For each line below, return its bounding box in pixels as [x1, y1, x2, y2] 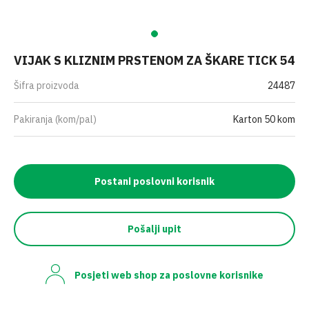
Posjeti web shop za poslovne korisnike [74, 269, 263, 281]
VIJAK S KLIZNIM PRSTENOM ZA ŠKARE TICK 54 [14, 52, 295, 68]
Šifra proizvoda [14, 79, 79, 92]
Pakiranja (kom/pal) [14, 113, 97, 126]
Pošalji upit [128, 223, 181, 235]
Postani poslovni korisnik [94, 175, 215, 188]
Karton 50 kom [233, 113, 295, 126]
